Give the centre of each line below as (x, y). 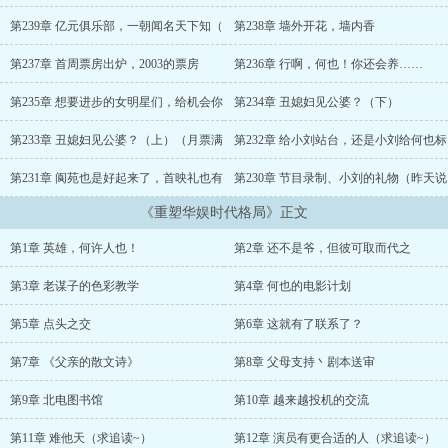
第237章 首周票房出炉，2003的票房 (104, 64)
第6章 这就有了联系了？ (298, 324)
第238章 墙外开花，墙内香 (304, 26)
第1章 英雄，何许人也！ (74, 248)
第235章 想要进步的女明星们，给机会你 (116, 102)
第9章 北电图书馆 (56, 400)
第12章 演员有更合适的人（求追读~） (335, 438)
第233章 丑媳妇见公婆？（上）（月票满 (116, 140)
